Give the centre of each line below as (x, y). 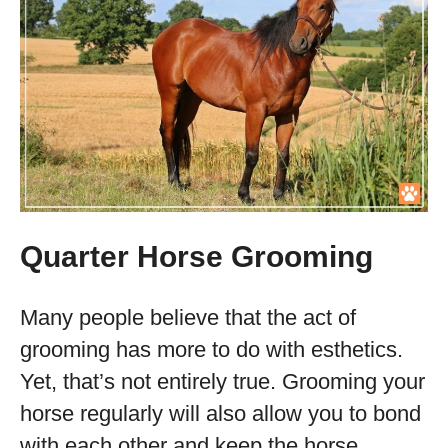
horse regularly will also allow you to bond (220, 413)
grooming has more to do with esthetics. (211, 349)
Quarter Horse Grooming (196, 256)
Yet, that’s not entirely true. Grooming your (222, 381)
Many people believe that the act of (188, 317)
